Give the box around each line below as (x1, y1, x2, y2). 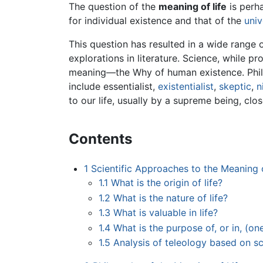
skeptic (219, 80, 251, 93)
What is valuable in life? (113, 207, 218, 219)
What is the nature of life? (113, 191, 228, 204)
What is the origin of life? (111, 177, 223, 189)
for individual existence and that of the (69, 15, 244, 27)
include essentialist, (69, 80, 158, 93)
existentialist (158, 80, 214, 93)
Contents (69, 130, 132, 148)
